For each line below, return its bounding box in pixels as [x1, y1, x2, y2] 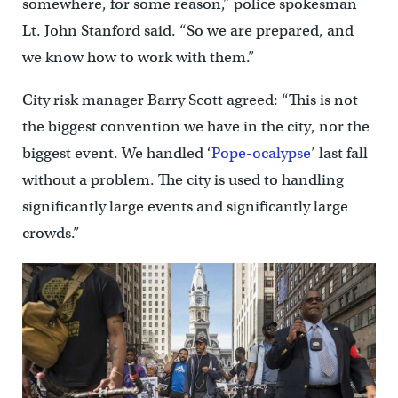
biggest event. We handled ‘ [21, 144, 211, 163]
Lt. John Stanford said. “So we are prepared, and [21, 21, 354, 41]
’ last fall [310, 144, 368, 163]
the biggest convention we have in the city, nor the [21, 117, 370, 137]
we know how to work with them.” [21, 48, 255, 68]
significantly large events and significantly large [21, 197, 348, 217]
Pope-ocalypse [211, 144, 311, 163]
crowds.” [21, 224, 80, 243]
